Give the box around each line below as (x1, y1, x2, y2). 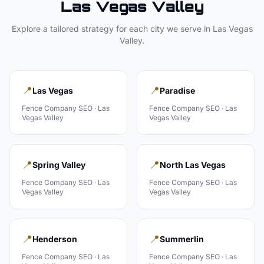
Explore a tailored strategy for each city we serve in (11, 24, 213, 34)
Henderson (32, 234, 77, 244)
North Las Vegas (160, 160, 226, 170)
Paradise (160, 85, 195, 95)
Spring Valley (32, 160, 85, 170)
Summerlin (160, 234, 204, 244)
